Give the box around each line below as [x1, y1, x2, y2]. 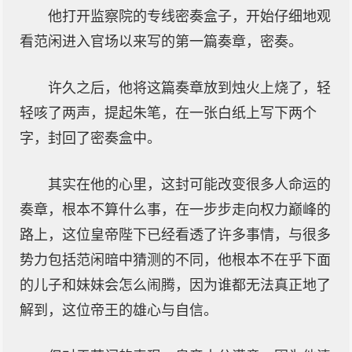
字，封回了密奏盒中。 [20, 130, 161, 146]
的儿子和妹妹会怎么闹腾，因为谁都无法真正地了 [20, 277, 331, 293]
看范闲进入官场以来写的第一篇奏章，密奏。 [20, 34, 302, 49]
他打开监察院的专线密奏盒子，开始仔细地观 [48, 9, 331, 24]
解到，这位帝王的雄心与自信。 [20, 302, 218, 318]
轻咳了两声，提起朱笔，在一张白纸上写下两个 [20, 105, 317, 121]
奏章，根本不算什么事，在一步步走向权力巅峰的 [20, 202, 331, 218]
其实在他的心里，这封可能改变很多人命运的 [48, 177, 331, 192]
